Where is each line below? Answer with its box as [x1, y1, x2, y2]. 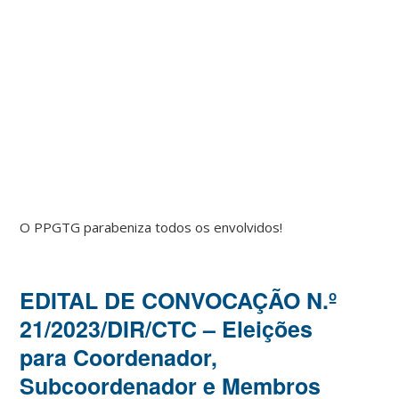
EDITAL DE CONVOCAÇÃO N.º [20, 283, 338, 316]
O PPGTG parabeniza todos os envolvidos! [20, 217, 283, 236]
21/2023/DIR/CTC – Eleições [20, 312, 313, 345]
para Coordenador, [20, 340, 218, 373]
